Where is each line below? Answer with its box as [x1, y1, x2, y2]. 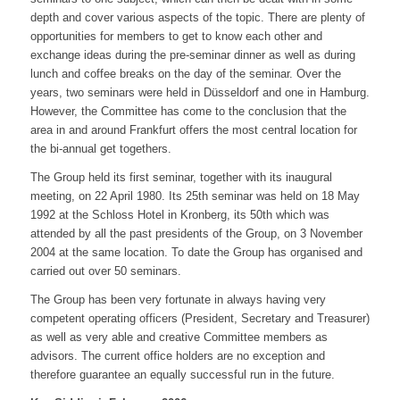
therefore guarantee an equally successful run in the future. [29, 368, 335, 382]
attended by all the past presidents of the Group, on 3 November [29, 227, 362, 241]
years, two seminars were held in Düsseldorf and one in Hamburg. [29, 86, 370, 100]
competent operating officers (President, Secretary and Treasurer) [29, 312, 370, 326]
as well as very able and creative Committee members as [29, 330, 328, 345]
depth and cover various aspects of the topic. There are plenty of [29, 11, 365, 25]
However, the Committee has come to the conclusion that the [29, 104, 346, 119]
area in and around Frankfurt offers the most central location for [29, 123, 357, 137]
